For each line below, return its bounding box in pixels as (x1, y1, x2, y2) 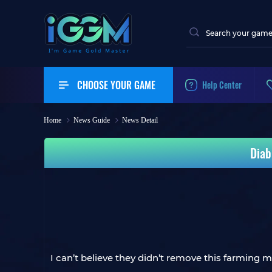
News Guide (73, 116, 110, 124)
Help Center (202, 78, 242, 91)
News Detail (122, 116, 158, 124)
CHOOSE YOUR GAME (77, 78, 155, 92)
